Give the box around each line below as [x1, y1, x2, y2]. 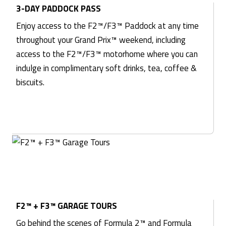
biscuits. [16, 76, 44, 89]
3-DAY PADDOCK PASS [16, 2, 101, 16]
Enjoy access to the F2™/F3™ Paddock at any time [16, 19, 199, 33]
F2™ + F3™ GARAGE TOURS [16, 199, 117, 212]
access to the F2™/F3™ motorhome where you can [16, 47, 198, 61]
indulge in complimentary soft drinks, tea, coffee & [16, 62, 197, 75]
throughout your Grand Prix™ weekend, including [16, 33, 186, 47]
